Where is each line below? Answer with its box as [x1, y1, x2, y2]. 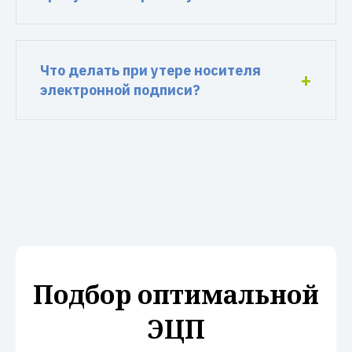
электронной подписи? [40, 81, 200, 99]
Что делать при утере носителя [40, 61, 261, 79]
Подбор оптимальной [33, 277, 319, 311]
